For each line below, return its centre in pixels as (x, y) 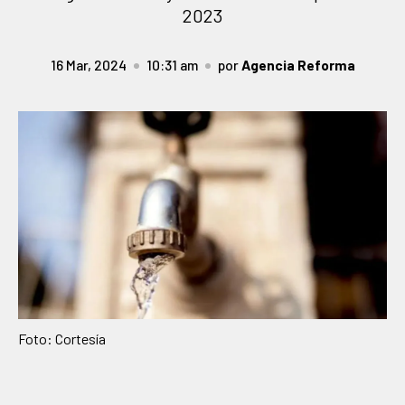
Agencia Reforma (298, 65)
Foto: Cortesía (62, 338)
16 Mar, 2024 (88, 65)
